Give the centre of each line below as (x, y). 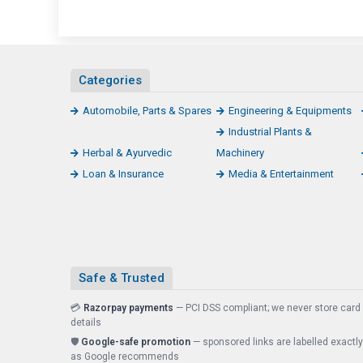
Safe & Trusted (122, 278)
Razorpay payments (128, 308)
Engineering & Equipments (290, 111)
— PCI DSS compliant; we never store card (267, 308)
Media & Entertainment (281, 174)
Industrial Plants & (270, 132)
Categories (110, 80)
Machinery (240, 153)
